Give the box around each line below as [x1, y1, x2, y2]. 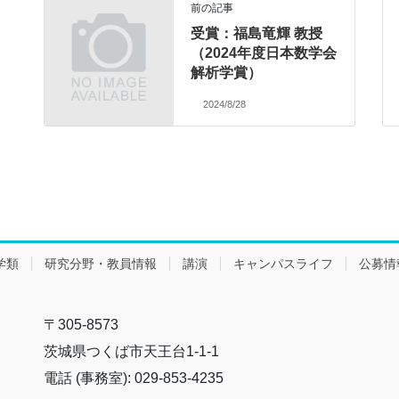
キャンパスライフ [233, 256, 333, 271]
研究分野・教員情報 [45, 256, 157, 271]
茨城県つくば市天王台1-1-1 [44, 343, 219, 359]
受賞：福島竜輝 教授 [191, 25, 323, 41]
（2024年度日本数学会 [191, 45, 338, 61]
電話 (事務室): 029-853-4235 [44, 370, 224, 386]
